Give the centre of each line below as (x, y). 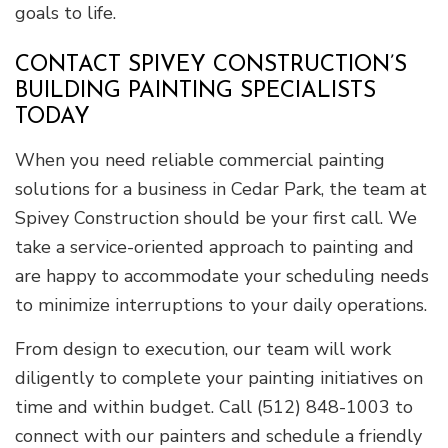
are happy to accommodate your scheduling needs (222, 276)
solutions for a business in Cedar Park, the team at (221, 189)
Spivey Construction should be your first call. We (216, 218)
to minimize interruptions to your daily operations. (221, 305)
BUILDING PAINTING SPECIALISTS (195, 92)
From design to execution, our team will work (203, 349)
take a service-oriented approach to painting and (214, 247)
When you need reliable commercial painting (200, 160)
